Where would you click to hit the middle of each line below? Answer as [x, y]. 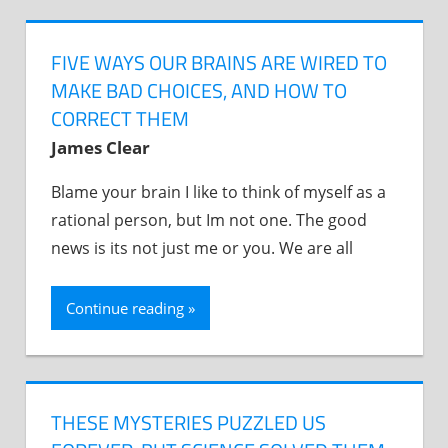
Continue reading [125, 307]
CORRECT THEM [120, 118]
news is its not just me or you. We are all [202, 247]
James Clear [100, 147]
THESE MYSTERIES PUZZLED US [188, 423]
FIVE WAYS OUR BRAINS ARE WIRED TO [219, 62]
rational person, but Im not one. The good [209, 219]
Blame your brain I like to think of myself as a [218, 191]
